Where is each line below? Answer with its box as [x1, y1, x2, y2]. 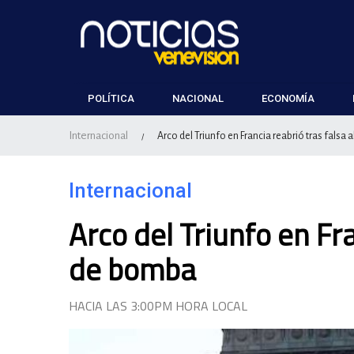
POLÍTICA [88, 92, 134, 104]
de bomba [69, 247, 196, 292]
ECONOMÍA [262, 92, 314, 104]
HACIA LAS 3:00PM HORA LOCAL [69, 296, 247, 315]
